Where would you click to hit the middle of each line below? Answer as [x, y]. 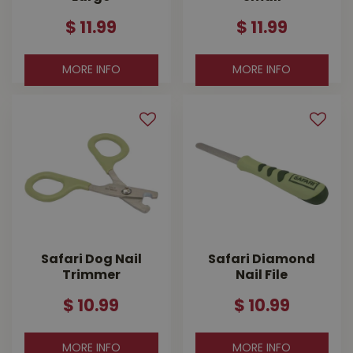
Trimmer [91, 276]
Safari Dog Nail [91, 260]
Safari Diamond [262, 260]
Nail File [262, 276]
